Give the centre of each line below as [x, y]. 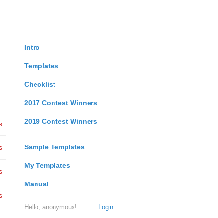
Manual [36, 184]
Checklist [40, 84]
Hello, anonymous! [50, 207]
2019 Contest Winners [61, 121]
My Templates [47, 165]
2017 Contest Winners [61, 103]
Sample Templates [54, 147]
